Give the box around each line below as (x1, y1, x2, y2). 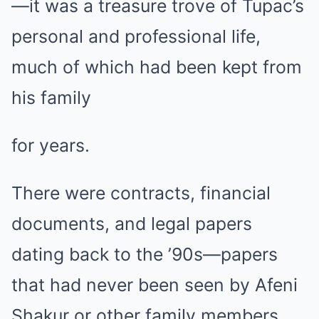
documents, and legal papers (11, 212, 252, 234)
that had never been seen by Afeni (11, 273, 298, 296)
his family (11, 86, 91, 108)
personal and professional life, (11, 25, 261, 47)
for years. (11, 134, 90, 156)
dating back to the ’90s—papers (11, 243, 278, 265)
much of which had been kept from (11, 56, 302, 78)
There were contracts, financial (11, 182, 271, 204)
